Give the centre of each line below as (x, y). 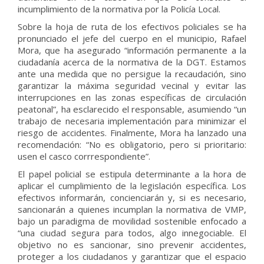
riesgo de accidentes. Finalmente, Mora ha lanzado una (132, 133)
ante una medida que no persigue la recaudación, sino (132, 74)
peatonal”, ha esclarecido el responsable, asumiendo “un (132, 109)
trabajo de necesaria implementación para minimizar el (132, 121)
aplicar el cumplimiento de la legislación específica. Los (132, 186)
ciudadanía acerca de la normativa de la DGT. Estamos (132, 62)
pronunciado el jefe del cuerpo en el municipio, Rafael (132, 38)
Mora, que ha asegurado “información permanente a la (132, 50)
